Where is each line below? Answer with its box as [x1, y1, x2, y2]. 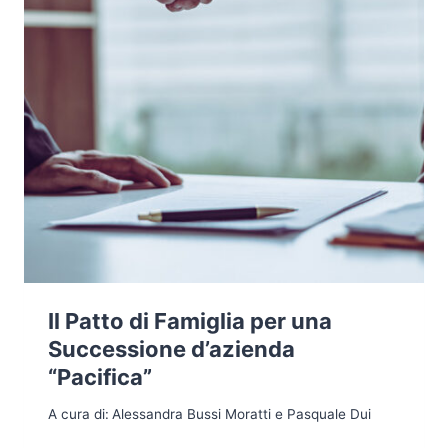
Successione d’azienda [48, 335, 295, 362]
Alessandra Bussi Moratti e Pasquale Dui [112, 406, 372, 423]
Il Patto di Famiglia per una [48, 307, 332, 334]
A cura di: [48, 406, 109, 423]
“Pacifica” [48, 363, 152, 390]
